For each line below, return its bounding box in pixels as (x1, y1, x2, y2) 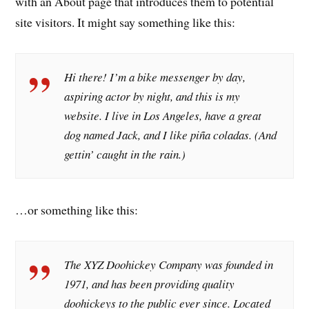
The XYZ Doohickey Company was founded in (64, 257, 274, 273)
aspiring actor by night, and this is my (64, 88, 241, 105)
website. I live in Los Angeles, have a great (64, 108, 262, 124)
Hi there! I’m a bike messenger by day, (64, 69, 246, 86)
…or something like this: (15, 201, 139, 219)
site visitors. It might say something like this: (15, 14, 236, 31)
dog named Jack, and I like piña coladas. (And (64, 127, 277, 143)
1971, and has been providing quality (64, 276, 235, 292)
